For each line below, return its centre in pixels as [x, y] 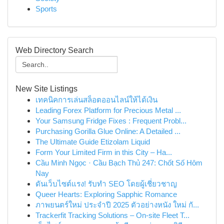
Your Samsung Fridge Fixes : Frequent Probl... [111, 121]
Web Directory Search [54, 50]
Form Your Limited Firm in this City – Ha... [104, 152]
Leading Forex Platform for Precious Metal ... [108, 110]
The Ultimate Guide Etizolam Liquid [93, 142]
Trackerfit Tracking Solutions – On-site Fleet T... [112, 215]
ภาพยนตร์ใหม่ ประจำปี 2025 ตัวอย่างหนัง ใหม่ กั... [117, 205]
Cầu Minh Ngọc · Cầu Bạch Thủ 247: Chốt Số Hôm [119, 163]
